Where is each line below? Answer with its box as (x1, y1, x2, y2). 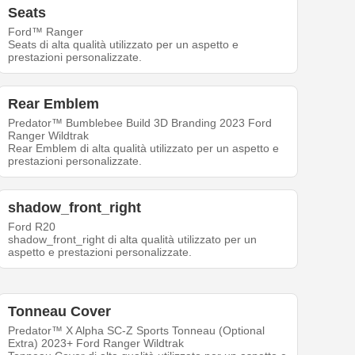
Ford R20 (8, 220, 56, 234)
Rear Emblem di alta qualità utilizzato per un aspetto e (8, 142, 280, 155)
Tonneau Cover (8, 303, 112, 320)
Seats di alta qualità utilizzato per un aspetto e (8, 38, 239, 52)
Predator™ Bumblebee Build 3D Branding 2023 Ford (8, 116, 273, 130)
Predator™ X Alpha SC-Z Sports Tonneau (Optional (8, 324, 265, 338)
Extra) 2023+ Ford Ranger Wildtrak (8, 337, 185, 350)
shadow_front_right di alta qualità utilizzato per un (8, 233, 258, 246)
